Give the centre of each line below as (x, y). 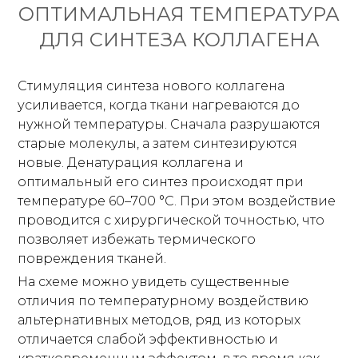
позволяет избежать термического (137, 239)
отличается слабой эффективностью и (148, 339)
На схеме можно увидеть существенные (154, 282)
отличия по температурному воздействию (163, 301)
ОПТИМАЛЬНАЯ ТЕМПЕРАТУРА (179, 14)
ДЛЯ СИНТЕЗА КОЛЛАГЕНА (179, 40)
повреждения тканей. (92, 259)
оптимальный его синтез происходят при (161, 182)
